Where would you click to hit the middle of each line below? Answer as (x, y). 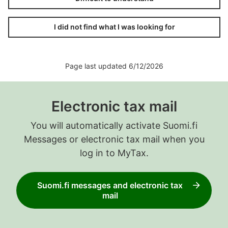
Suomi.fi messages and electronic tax (110, 185)
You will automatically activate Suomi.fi (114, 125)
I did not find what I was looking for (114, 27)
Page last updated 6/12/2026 (114, 66)
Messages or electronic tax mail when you (114, 139)
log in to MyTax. (114, 153)
